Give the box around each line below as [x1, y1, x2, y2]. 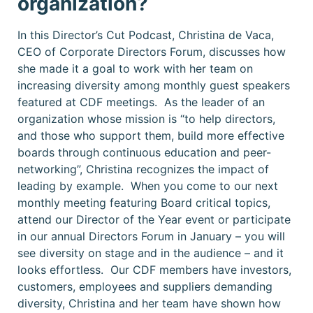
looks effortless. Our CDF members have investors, [17, 262, 291, 277]
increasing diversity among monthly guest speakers [17, 78, 290, 92]
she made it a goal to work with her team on [17, 61, 253, 75]
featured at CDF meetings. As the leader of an [17, 94, 265, 109]
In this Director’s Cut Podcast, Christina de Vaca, [17, 27, 274, 42]
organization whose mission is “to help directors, [17, 111, 275, 126]
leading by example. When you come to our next [17, 178, 278, 193]
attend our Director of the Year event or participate [17, 212, 291, 226]
